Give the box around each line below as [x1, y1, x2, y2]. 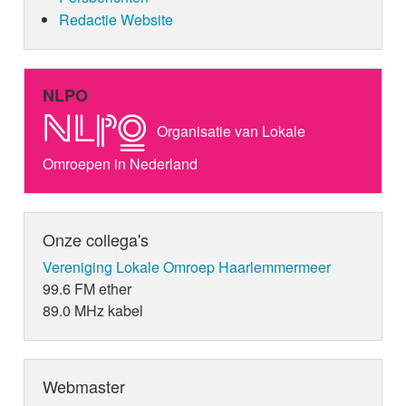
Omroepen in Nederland [43, 153, 198, 175]
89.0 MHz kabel [43, 300, 144, 322]
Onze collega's [43, 227, 150, 252]
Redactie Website [58, 9, 173, 31]
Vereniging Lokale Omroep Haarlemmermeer [43, 256, 332, 278]
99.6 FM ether [43, 278, 132, 300]
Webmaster [43, 374, 126, 399]
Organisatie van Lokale [153, 120, 306, 141]
